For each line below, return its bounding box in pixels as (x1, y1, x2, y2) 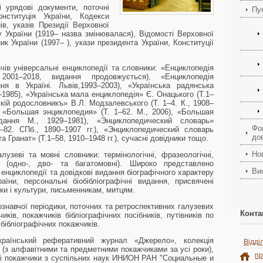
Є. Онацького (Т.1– (143, 90, 214, 99)
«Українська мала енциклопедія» (25, 90, 144, 99)
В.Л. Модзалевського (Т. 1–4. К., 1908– (68, 99, 214, 107)
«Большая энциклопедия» (2, 107, 97, 116)
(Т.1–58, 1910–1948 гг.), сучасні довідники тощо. (36, 134, 208, 143)
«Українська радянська (128, 81, 214, 90)
